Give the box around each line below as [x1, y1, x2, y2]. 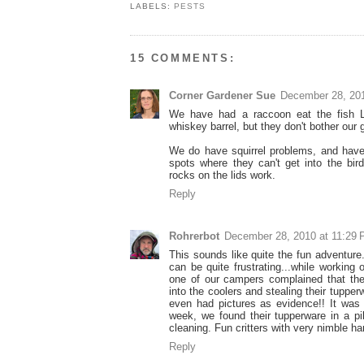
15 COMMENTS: [130, 52, 236, 65]
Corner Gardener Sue [169, 89, 275, 102]
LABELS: [130, 2, 175, 11]
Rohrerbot [169, 230, 219, 243]
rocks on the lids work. [169, 169, 275, 182]
